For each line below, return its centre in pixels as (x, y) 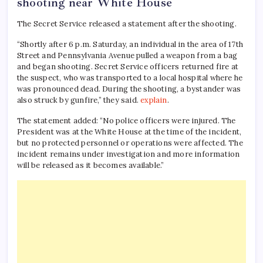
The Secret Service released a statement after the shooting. (127, 23)
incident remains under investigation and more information (129, 154)
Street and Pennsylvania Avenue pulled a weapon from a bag (127, 55)
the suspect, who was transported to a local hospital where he (130, 77)
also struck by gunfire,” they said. (79, 100)
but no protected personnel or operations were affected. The (130, 143)
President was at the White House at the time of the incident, (129, 131)
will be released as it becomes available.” (91, 165)
